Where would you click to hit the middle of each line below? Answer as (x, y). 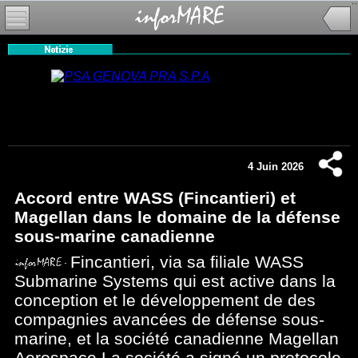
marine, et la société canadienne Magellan (177, 338)
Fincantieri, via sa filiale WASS (187, 262)
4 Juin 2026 (276, 167)
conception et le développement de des (165, 300)
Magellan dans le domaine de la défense (177, 217)
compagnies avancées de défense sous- (169, 319)
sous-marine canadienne (115, 236)
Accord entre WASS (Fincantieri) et (155, 198)
